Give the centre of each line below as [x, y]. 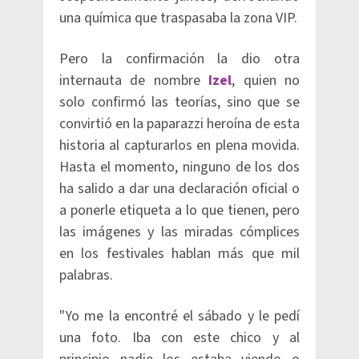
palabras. [86, 275]
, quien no [266, 81]
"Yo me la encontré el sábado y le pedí [179, 316]
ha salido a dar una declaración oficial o [179, 189]
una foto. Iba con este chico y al [179, 338]
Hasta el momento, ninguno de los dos [179, 167]
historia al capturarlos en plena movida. [179, 145]
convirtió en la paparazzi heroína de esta [179, 124]
